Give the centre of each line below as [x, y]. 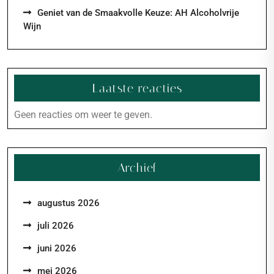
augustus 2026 [68, 203]
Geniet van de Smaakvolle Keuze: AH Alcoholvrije [138, 13]
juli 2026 [56, 226]
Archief [137, 168]
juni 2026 [57, 248]
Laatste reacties [137, 88]
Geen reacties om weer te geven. [83, 115]
